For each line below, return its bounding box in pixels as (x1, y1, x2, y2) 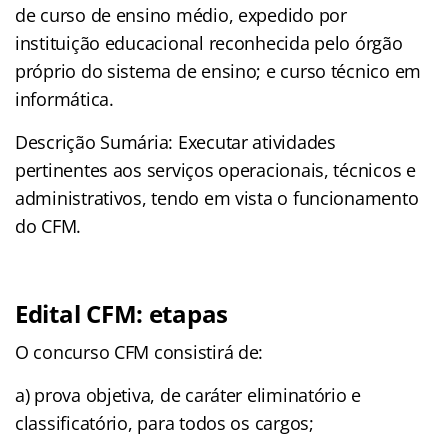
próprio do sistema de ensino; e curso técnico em (15, 58, 422, 83)
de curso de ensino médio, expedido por (15, 2, 347, 27)
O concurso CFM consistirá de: (15, 339, 264, 364)
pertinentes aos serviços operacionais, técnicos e (15, 157, 416, 182)
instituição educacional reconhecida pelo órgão (15, 30, 403, 55)
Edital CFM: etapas (15, 296, 229, 330)
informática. (15, 86, 114, 111)
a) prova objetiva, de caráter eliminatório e (15, 382, 362, 407)
